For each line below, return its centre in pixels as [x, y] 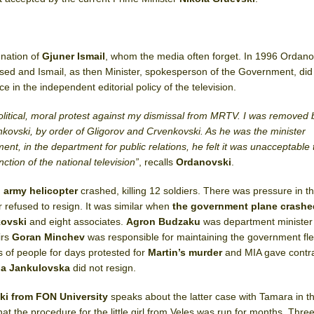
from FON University [60, 296]
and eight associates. [78, 221]
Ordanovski [204, 162]
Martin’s [167, 252]
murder [207, 252]
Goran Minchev [49, 237]
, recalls [158, 162]
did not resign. [103, 268]
